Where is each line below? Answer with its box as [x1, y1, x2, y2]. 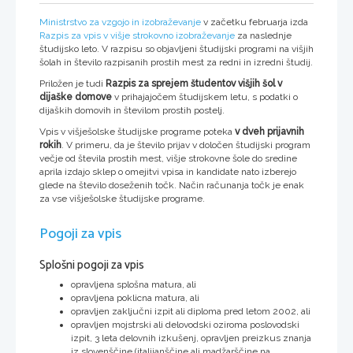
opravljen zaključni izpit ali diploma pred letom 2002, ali [71, 305, 310, 317]
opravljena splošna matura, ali [71, 278, 196, 290]
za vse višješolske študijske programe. [39, 192, 205, 204]
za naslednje [235, 29, 292, 41]
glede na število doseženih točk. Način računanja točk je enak [39, 179, 304, 191]
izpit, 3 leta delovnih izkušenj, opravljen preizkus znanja [71, 332, 311, 344]
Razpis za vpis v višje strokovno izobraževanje [39, 29, 235, 41]
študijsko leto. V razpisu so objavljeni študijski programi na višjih [39, 43, 314, 54]
